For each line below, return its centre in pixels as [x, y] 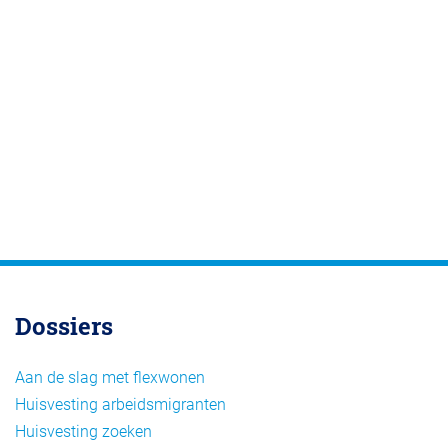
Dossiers [64, 326]
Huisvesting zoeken [83, 432]
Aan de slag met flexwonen [110, 378]
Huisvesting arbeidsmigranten [120, 405]
